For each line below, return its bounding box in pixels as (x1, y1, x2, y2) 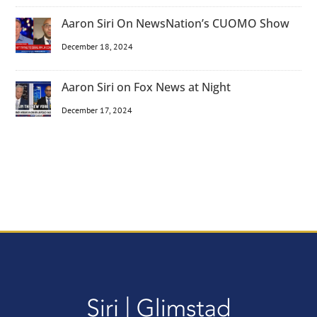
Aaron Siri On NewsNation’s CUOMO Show (62, 16, 290, 32)
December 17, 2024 (62, 105, 133, 116)
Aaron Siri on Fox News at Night (62, 79, 231, 96)
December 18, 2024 (62, 41, 134, 52)
